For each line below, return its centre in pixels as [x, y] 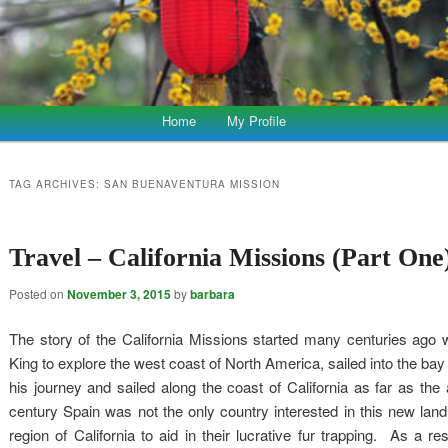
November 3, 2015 [118, 293]
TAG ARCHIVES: [56, 183]
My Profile [257, 120]
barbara [212, 293]
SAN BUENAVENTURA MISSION [191, 183]
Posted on [37, 293]
